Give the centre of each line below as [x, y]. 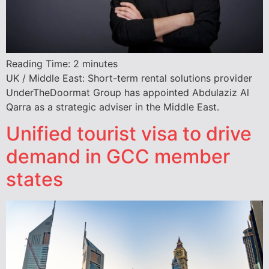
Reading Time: [40, 63]
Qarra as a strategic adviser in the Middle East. [113, 107]
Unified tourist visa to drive [129, 133]
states [35, 179]
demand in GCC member [118, 156]
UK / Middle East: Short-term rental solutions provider [129, 78]
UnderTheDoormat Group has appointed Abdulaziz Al [128, 92]
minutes [100, 63]
